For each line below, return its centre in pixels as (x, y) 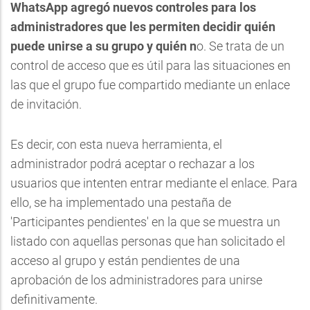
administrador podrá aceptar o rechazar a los (133, 163)
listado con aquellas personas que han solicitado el (148, 241)
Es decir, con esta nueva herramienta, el (116, 144)
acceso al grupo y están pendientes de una (125, 260)
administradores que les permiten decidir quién (143, 26)
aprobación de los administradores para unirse (136, 280)
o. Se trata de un (240, 46)
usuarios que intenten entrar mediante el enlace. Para (154, 183)
